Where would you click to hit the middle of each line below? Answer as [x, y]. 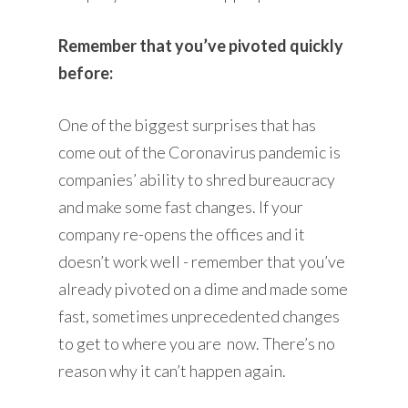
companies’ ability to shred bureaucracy [197, 179]
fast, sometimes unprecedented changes [199, 316]
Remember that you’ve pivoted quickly [201, 45]
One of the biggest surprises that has [188, 124]
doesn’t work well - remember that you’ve [202, 261]
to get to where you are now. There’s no [197, 343]
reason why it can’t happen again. [173, 370]
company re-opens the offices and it [182, 234]
